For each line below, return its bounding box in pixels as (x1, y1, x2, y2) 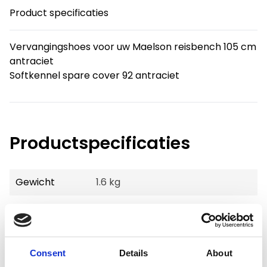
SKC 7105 (96, 228, 138, 241)
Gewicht (15, 175, 55, 189)
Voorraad (15, 201, 60, 215)
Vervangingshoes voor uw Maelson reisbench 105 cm (10, 40, 256, 54)
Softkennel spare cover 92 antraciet (10, 69, 179, 82)
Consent (30, 248, 66, 258)
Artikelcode (15, 228, 70, 241)
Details (119, 248, 148, 258)
